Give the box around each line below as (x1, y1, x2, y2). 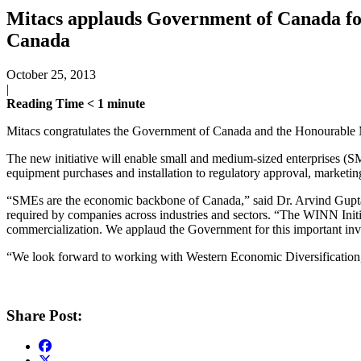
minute (107, 96, 145, 110)
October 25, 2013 (6, 67, 96, 81)
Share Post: (6, 306, 82, 324)
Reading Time (6, 96, 87, 110)
